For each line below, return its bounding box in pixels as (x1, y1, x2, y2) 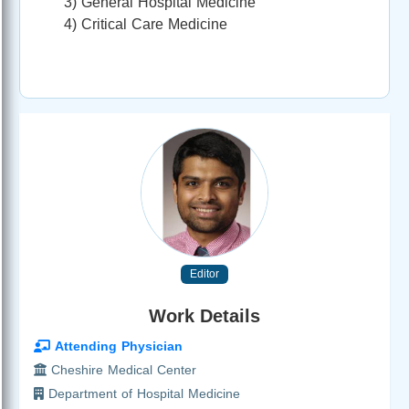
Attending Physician (50, 338, 183, 353)
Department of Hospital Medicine (44, 385, 240, 401)
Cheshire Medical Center (47, 362, 196, 377)
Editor (190, 267, 219, 280)
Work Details (149, 305, 260, 326)
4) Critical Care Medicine (64, 16, 227, 32)
